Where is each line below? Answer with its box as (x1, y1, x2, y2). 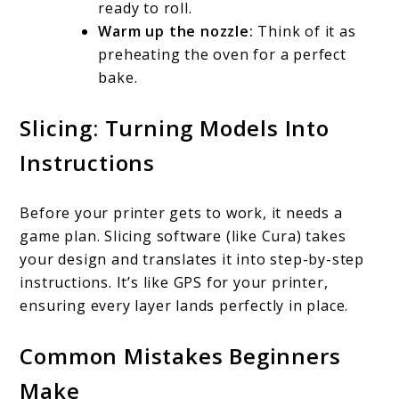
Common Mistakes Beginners (20, 341, 341, 371)
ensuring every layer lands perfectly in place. (20, 296, 349, 316)
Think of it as (257, 21, 356, 42)
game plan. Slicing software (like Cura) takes (20, 226, 346, 247)
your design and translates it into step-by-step (20, 249, 365, 270)
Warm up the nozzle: (98, 21, 258, 42)
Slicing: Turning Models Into (20, 113, 330, 143)
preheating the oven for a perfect (98, 45, 346, 65)
